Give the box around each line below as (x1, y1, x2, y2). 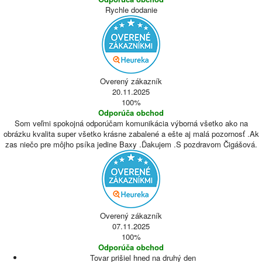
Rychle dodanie (105, 4, 157, 15)
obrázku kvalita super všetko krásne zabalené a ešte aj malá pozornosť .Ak (3, 128, 259, 139)
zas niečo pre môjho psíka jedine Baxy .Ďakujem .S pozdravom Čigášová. (5, 139, 257, 150)
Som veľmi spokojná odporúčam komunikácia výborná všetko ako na (14, 118, 248, 129)
